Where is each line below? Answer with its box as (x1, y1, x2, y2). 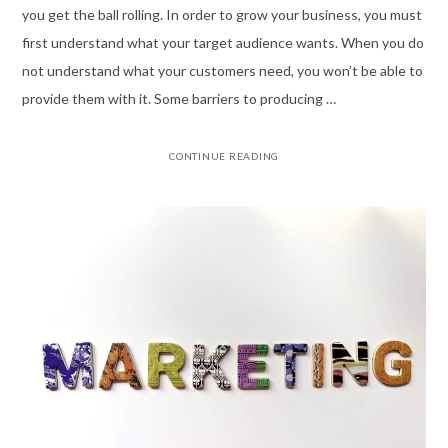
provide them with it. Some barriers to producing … (21, 90, 336, 108)
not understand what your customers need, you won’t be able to (21, 62, 423, 80)
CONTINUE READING (169, 150, 279, 163)
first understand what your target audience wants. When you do (21, 34, 424, 52)
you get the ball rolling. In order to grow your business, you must (21, 6, 422, 24)
